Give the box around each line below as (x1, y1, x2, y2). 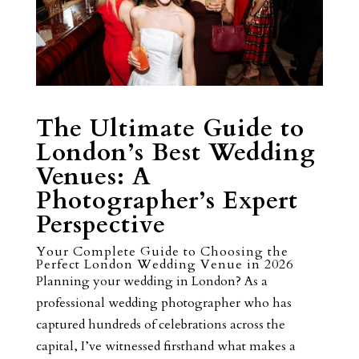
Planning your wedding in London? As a (35, 272, 268, 290)
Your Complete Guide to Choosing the (35, 242, 288, 260)
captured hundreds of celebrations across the (35, 315, 285, 333)
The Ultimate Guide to (35, 111, 305, 145)
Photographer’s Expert (35, 184, 298, 217)
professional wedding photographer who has (35, 293, 292, 312)
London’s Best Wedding (35, 135, 316, 169)
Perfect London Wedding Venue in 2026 (35, 255, 293, 273)
